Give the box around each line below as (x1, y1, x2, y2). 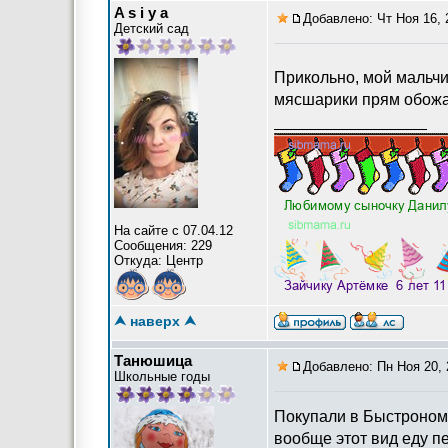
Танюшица (114, 352, 192, 369)
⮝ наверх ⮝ (114, 313, 196, 329)
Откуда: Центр (114, 253, 203, 268)
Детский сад (114, 21, 189, 36)
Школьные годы (114, 369, 210, 384)
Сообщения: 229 (114, 238, 212, 253)
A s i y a (114, 4, 168, 21)
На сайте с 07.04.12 (114, 223, 233, 238)
